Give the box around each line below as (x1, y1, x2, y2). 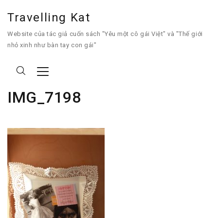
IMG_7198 (7, 88, 81, 107)
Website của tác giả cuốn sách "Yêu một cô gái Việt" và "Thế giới (7, 30, 203, 37)
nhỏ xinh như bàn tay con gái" (7, 41, 97, 49)
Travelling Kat (7, 11, 91, 24)
